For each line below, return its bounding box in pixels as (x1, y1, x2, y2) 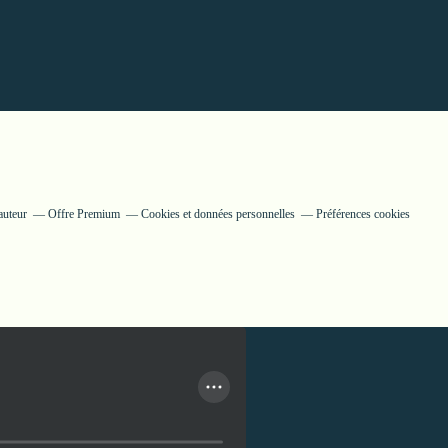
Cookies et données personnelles (140, 206, 295, 221)
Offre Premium (47, 206, 120, 221)
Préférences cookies (315, 206, 410, 221)
